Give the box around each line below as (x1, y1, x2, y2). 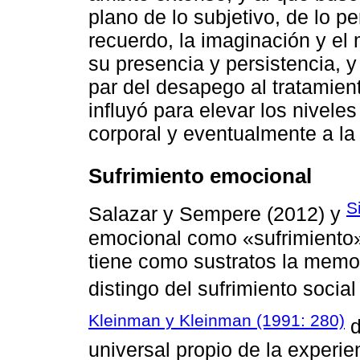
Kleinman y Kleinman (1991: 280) (88, 311, 345, 330)
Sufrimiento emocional (88, 164, 312, 187)
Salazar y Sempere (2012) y (88, 202, 346, 226)
